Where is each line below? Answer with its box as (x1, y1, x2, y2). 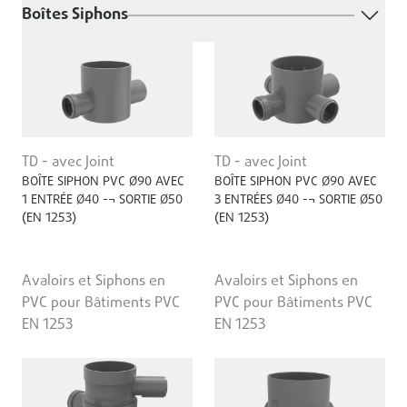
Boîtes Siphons (22, 2, 128, 27)
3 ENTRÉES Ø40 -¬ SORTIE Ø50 (214, 191, 382, 211)
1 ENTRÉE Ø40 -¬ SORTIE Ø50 (22, 191, 183, 211)
